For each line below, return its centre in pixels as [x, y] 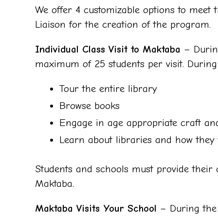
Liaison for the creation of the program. [123, 25]
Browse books [90, 106]
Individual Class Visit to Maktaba [108, 49]
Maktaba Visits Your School [98, 209]
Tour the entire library [108, 89]
